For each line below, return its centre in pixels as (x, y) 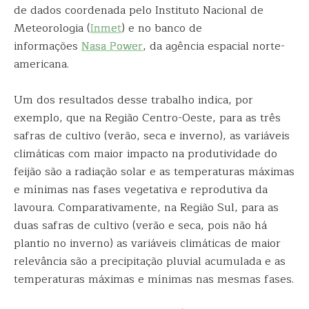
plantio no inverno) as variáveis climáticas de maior (147, 243)
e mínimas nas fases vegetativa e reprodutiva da (141, 190)
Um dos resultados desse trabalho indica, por (133, 100)
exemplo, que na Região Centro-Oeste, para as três (147, 118)
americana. (41, 64)
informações (48, 46)
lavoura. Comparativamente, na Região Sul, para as (146, 208)
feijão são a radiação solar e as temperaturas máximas (154, 172)
